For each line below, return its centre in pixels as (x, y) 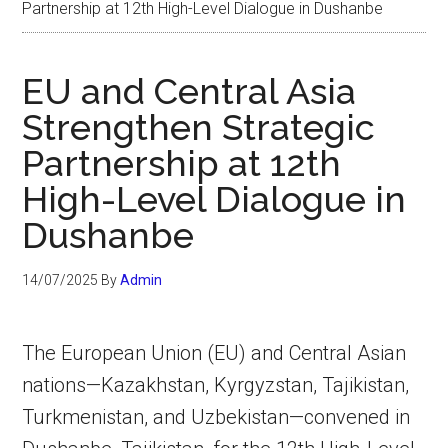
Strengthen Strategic (199, 127)
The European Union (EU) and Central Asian (214, 353)
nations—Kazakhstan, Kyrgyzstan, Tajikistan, (216, 385)
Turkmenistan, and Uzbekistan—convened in (216, 417)
